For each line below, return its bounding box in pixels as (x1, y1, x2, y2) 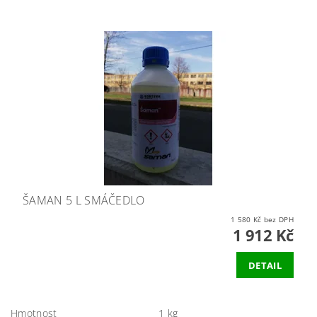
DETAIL (248, 258, 282, 272)
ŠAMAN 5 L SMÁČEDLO (23, 192, 145, 208)
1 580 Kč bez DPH (263, 214, 294, 224)
